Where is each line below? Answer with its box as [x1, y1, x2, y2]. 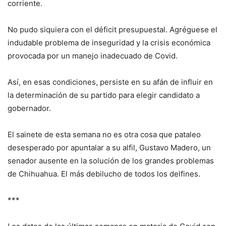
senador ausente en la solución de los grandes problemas [8, 155, 214, 165]
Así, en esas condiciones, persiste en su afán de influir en [8, 77, 213, 87]
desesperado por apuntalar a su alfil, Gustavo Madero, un [8, 142, 211, 152]
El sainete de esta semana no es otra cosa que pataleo [8, 129, 201, 139]
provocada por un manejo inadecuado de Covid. [8, 50, 178, 61]
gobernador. [8, 103, 51, 113]
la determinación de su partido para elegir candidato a [8, 90, 200, 100]
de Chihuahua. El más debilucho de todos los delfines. [8, 168, 200, 179]
